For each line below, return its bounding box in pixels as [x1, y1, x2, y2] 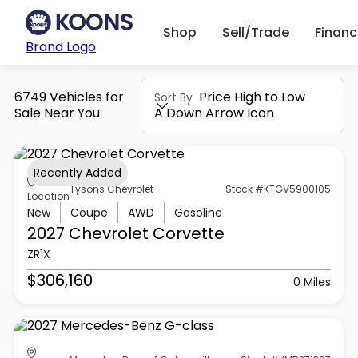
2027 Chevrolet [26, 222, 149, 245]
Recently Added [33, 165, 121, 181]
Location [26, 189, 70, 204]
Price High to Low [199, 87, 306, 106]
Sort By [154, 89, 193, 105]
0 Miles [293, 274, 332, 291]
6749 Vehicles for [14, 87, 124, 106]
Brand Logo [26, 38, 96, 56]
